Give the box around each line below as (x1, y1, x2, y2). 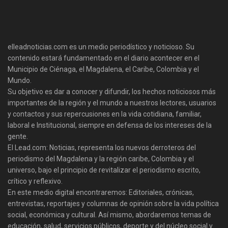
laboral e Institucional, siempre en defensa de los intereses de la (8, 121, 212, 129)
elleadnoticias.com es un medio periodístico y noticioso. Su (8, 42, 194, 51)
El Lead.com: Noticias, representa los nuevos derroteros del (8, 143, 196, 152)
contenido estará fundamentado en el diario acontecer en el (8, 53, 199, 62)
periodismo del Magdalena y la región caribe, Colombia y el (8, 154, 194, 163)
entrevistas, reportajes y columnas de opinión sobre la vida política (8, 199, 219, 208)
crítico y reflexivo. (8, 177, 63, 185)
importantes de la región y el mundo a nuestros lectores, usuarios (8, 98, 216, 107)
